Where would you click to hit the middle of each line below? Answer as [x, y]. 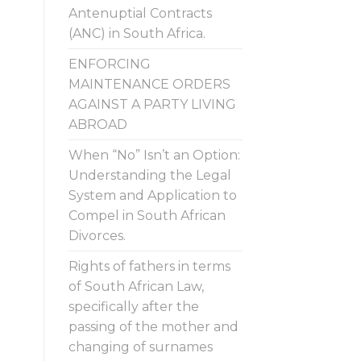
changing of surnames [140, 346]
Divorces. [97, 235]
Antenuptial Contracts [140, 13]
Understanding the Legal [149, 175]
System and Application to [152, 195]
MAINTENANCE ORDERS [149, 84]
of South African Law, [136, 286]
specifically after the [133, 306]
